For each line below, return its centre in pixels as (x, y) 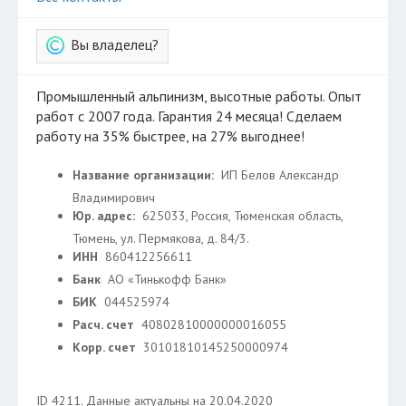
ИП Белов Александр (280, 175)
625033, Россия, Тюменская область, (242, 216)
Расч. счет (105, 324)
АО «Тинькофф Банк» (167, 279)
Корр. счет (106, 347)
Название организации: (145, 175)
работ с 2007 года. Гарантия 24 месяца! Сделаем (189, 116)
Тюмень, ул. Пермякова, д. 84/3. (161, 238)
